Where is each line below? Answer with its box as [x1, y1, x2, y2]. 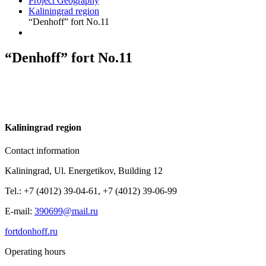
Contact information [5, 145, 80, 156]
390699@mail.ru [34, 206, 98, 217]
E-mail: [5, 206, 34, 217]
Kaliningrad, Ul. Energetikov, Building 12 [5, 166, 163, 176]
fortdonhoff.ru [5, 226, 58, 237]
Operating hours [5, 246, 65, 257]
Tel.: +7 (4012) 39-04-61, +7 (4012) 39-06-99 [5, 186, 177, 197]
